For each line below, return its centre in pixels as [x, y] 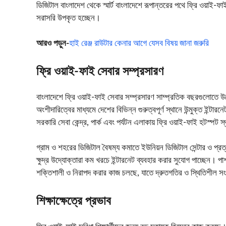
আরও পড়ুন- [53, 43]
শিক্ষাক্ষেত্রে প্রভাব [74, 201]
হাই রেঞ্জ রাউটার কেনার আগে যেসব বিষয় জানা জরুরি [139, 43]
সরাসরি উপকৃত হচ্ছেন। [68, 18]
